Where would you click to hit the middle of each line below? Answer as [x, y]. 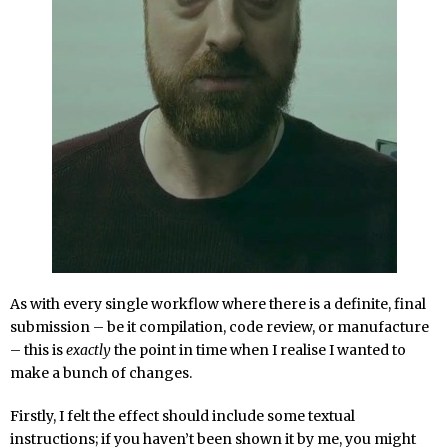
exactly [88, 349]
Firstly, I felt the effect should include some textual [182, 415]
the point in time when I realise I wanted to [258, 349]
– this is [38, 349]
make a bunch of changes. [101, 372]
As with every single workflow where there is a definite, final [218, 303]
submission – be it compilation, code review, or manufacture [219, 326]
